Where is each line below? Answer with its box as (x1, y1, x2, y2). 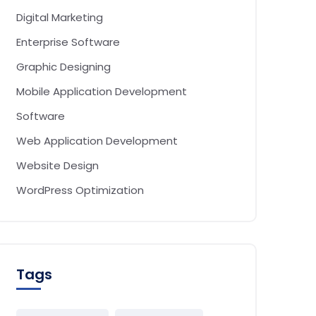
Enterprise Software (16, 35, 120, 49)
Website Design (16, 158, 99, 173)
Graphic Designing (16, 59, 111, 74)
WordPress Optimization (16, 183, 144, 197)
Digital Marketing (16, 10, 103, 25)
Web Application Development (16, 133, 178, 148)
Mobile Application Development (16, 84, 187, 99)
